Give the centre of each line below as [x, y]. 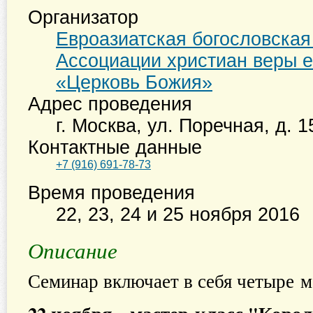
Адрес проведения [110, 104]
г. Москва [96, 126]
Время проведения [111, 193]
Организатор [83, 17]
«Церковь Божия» [134, 82]
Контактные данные [115, 147]
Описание [73, 250]
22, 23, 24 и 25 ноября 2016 [178, 214]
